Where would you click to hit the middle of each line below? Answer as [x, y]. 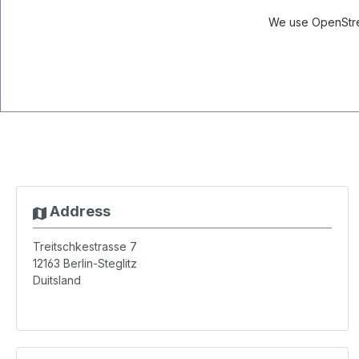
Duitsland [57, 280]
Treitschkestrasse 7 [85, 246]
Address [78, 211]
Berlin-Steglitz [100, 263]
